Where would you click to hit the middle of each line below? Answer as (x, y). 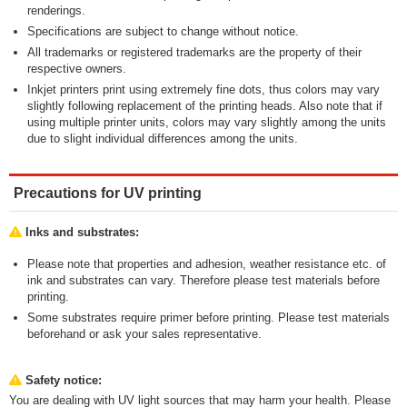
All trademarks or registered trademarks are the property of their (194, 53)
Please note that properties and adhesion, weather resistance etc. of (207, 264)
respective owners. (77, 69)
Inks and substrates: (80, 233)
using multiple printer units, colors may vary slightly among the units (207, 123)
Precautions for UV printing (108, 194)
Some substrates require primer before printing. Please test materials (208, 318)
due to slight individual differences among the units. (163, 139)
